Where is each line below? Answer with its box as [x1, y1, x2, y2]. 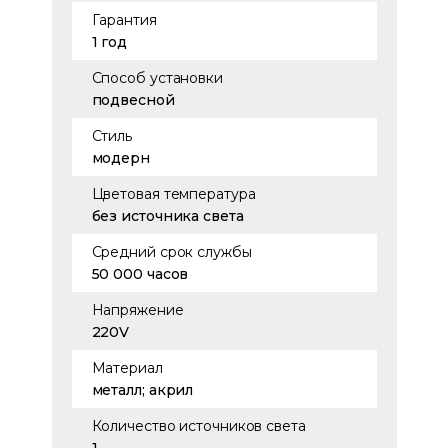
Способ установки [91, 69, 223, 87]
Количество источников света [91, 417, 306, 435]
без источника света [91, 207, 244, 225]
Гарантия [91, 11, 157, 29]
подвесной [91, 91, 175, 109]
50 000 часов [91, 265, 189, 283]
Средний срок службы [91, 243, 252, 261]
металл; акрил [91, 381, 194, 399]
